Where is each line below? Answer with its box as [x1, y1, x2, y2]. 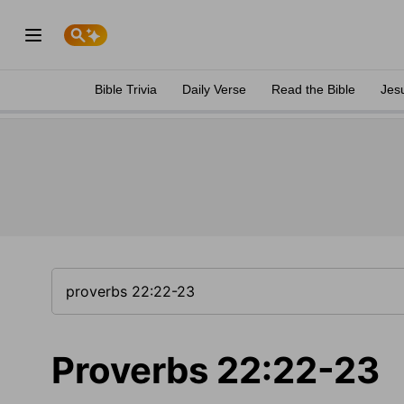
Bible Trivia [95, 82, 157, 96]
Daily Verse [182, 82, 246, 96]
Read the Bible [271, 82, 355, 96]
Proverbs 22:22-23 [51, 348, 380, 392]
